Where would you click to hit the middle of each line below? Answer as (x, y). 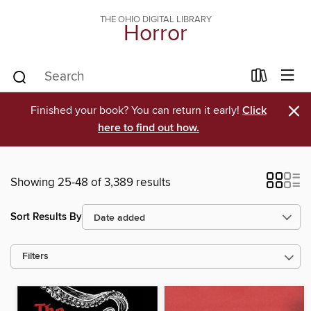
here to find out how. (149, 128)
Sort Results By (46, 217)
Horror (155, 34)
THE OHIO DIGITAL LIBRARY (155, 19)
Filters (35, 257)
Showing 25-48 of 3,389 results (91, 183)
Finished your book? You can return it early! (136, 110)
